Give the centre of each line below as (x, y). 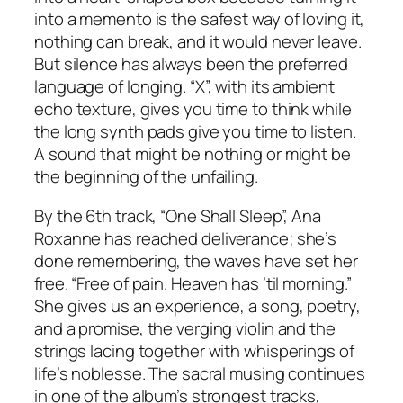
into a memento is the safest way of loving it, (200, 19)
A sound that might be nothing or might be (193, 154)
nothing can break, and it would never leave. (198, 42)
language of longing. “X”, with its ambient (184, 87)
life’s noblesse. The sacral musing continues (200, 373)
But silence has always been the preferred (191, 64)
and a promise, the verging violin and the (185, 328)
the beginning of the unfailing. (148, 177)
